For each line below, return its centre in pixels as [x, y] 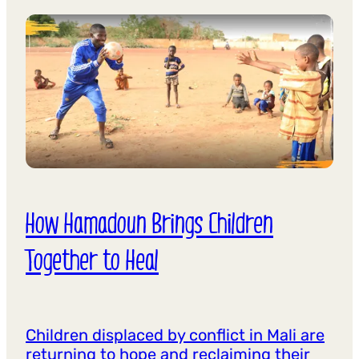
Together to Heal [92, 259]
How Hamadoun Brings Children [149, 222]
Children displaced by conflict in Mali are [175, 335]
